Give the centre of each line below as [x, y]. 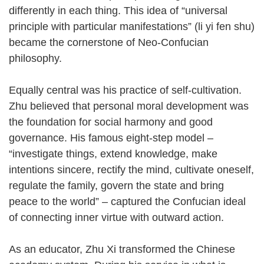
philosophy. [42, 58]
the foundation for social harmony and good [111, 122]
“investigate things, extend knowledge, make [113, 154]
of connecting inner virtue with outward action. [123, 217]
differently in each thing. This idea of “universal [118, 10]
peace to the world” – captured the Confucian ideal [127, 201]
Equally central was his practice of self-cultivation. [125, 90]
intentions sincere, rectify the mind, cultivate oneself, [131, 169]
